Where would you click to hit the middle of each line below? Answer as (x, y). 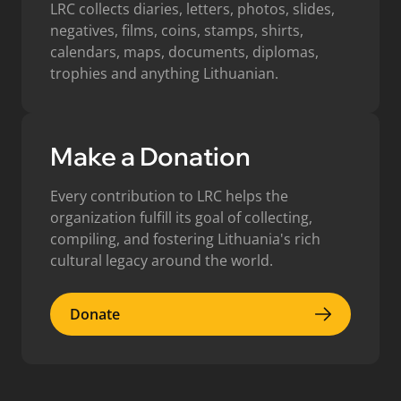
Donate (95, 314)
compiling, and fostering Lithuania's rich (185, 239)
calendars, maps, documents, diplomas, (184, 52)
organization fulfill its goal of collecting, (181, 218)
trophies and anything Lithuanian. (164, 73)
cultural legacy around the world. (162, 260)
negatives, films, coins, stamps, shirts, (177, 30)
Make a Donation (150, 156)
